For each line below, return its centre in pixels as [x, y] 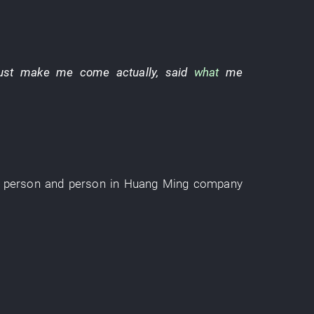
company [218, 184]
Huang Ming [156, 184]
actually [136, 72]
